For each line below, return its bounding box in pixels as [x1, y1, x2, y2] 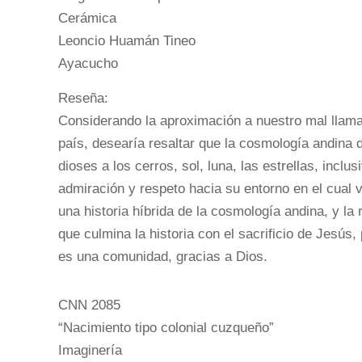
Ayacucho [58, 55, 118, 71]
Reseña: [58, 90, 108, 106]
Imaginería [58, 342, 122, 358]
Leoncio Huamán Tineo [58, 32, 196, 48]
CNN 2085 [58, 297, 120, 313]
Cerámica [58, 10, 116, 26]
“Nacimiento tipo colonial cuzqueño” [58, 319, 274, 335]
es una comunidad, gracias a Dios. [58, 248, 267, 264]
